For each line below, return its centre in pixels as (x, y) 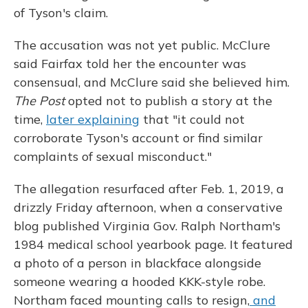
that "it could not (192, 119)
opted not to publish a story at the (170, 101)
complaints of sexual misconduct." (113, 156)
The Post (41, 101)
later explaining (93, 119)
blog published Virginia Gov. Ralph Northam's (147, 226)
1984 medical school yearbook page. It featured (153, 244)
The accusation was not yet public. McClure (142, 45)
